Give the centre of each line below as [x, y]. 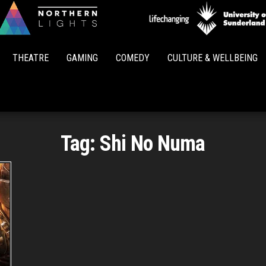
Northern [156, 34]
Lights [156, 51]
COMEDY [133, 58]
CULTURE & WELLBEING [213, 58]
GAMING [82, 58]
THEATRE [31, 58]
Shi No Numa [152, 144]
